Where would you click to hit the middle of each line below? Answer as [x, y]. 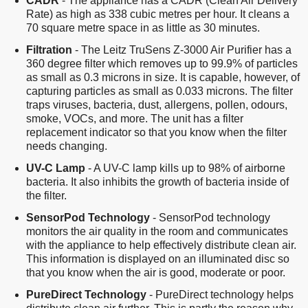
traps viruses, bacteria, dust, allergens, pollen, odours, [157, 104]
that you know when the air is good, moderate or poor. [156, 272]
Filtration [49, 49]
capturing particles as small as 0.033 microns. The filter [159, 91]
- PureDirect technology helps [220, 294]
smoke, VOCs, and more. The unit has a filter [135, 118]
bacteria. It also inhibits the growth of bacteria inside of [157, 181]
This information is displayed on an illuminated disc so [158, 258]
